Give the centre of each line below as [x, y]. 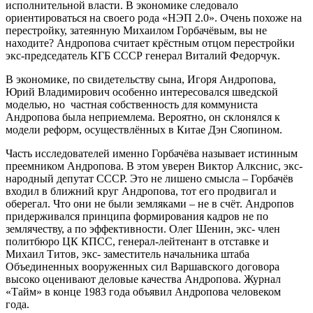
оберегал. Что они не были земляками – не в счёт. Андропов [150, 204]
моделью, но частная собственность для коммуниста [132, 105]
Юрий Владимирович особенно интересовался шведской [142, 92]
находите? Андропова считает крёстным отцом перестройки [150, 43]
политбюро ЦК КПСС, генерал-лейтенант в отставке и [137, 242]
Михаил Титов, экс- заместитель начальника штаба [128, 254]
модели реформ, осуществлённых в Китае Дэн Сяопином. [144, 130]
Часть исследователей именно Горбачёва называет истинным [152, 154]
